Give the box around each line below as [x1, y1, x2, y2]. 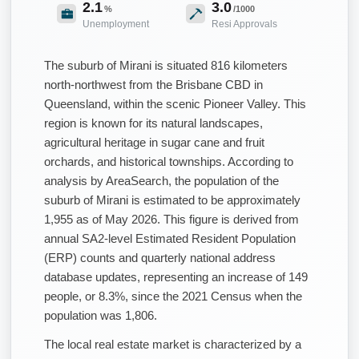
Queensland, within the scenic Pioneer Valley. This [44, 96, 306, 111]
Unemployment [83, 18, 149, 30]
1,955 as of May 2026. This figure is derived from [44, 212, 299, 226]
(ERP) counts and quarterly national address [44, 250, 276, 264]
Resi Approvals [212, 18, 277, 30]
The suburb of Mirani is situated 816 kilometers [44, 58, 288, 72]
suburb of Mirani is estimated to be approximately [44, 192, 301, 207]
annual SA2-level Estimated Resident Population [44, 231, 296, 245]
